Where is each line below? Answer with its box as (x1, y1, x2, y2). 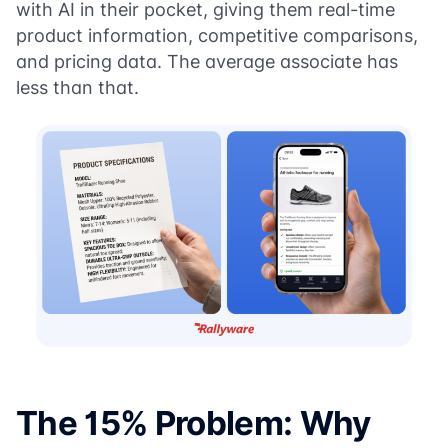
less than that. (16, 77, 139, 98)
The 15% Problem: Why (16, 402, 371, 443)
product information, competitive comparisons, (16, 25, 418, 46)
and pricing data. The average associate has (16, 51, 398, 72)
